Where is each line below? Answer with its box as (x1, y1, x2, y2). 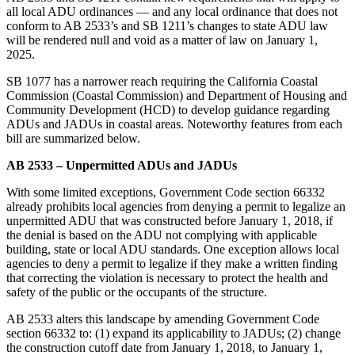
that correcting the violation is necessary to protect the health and (6, 270, 328, 284)
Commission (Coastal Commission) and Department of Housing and (6, 88, 347, 102)
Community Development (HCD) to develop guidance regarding (6, 102, 330, 116)
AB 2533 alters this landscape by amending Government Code (6, 311, 319, 326)
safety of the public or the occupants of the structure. (6, 284, 267, 299)
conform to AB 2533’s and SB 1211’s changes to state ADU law (6, 18, 328, 32)
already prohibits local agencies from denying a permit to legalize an (6, 199, 345, 213)
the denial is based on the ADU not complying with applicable (6, 227, 317, 242)
